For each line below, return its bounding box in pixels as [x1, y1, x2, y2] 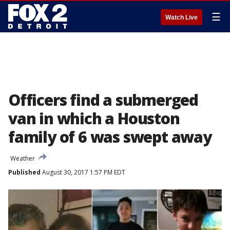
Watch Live [165, 14, 198, 21]
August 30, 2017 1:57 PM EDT [41, 168, 125, 177]
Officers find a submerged [8, 89, 198, 110]
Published [8, 168, 41, 177]
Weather [10, 154, 35, 163]
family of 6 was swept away [8, 126, 212, 147]
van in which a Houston [8, 108, 180, 129]
